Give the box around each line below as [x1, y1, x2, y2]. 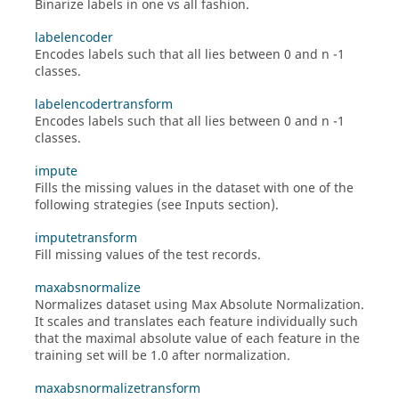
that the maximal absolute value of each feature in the [35, 330, 360, 348]
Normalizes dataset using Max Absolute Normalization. [35, 296, 364, 314]
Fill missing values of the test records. [35, 246, 261, 265]
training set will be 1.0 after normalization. [35, 346, 290, 365]
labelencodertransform [35, 95, 173, 114]
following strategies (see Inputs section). [35, 196, 279, 215]
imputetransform [35, 229, 137, 248]
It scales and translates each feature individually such [35, 313, 358, 331]
